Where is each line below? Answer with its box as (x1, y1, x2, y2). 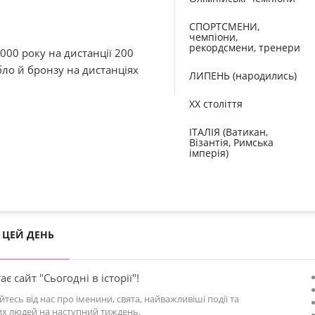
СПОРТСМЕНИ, (189, 20, 259, 33)
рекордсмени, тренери (189, 41, 300, 54)
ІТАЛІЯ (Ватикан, (189, 125, 268, 139)
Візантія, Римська (189, 136, 274, 149)
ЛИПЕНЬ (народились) (189, 69, 297, 82)
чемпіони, (189, 30, 238, 44)
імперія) (189, 146, 229, 160)
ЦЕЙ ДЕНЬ (2, 228, 54, 241)
